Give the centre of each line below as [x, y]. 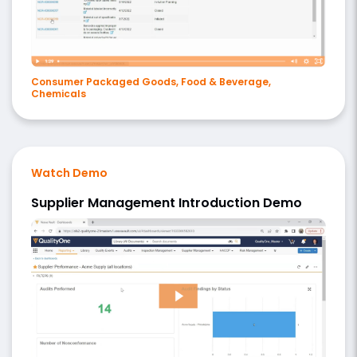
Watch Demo [69, 173]
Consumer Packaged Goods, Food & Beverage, [151, 81]
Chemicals [59, 93]
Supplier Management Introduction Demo [167, 202]
